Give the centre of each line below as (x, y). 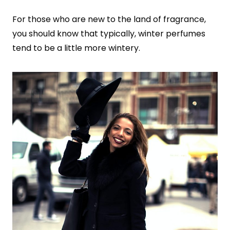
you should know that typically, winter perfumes (109, 33)
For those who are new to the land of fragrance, (109, 19)
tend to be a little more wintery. (76, 48)
